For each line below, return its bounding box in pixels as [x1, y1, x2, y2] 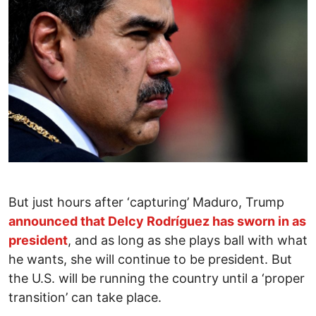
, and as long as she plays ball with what [68, 233, 308, 248]
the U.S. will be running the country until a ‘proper [8, 271, 305, 286]
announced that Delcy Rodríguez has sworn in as [8, 214, 306, 229]
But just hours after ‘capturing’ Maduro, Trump [8, 195, 284, 210]
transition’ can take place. [8, 290, 162, 305]
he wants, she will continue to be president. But [8, 252, 292, 267]
